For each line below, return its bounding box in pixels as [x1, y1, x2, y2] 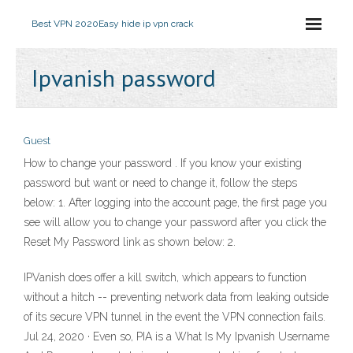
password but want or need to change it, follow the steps [24, 176, 297, 189]
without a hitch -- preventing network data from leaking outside [24, 291, 329, 303]
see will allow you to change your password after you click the [24, 216, 326, 229]
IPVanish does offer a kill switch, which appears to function [24, 271, 307, 284]
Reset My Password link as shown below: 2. [24, 236, 236, 248]
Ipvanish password [32, 62, 216, 93]
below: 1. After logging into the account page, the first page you [24, 196, 327, 209]
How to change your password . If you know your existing [24, 157, 302, 169]
